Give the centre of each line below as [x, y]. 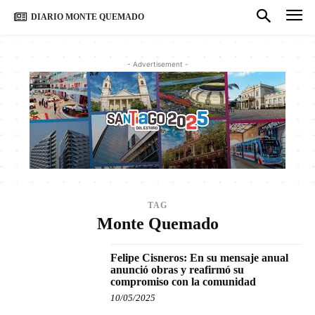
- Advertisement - [157, 64]
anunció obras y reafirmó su [178, 269]
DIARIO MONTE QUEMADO [88, 17]
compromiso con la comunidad [184, 281]
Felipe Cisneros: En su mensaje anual [200, 257]
